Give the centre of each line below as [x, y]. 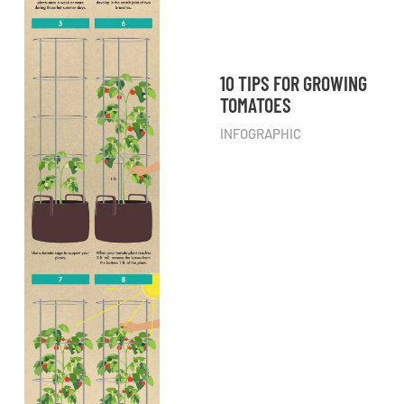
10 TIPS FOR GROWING [294, 83]
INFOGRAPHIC [261, 134]
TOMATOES [256, 105]
